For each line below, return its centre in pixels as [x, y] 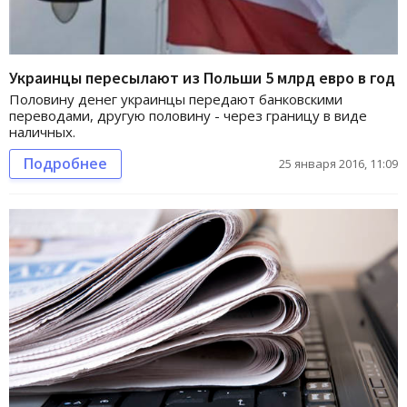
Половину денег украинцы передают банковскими [176, 99]
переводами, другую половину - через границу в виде [188, 115]
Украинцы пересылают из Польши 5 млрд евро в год [202, 78]
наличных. [42, 132]
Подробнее [65, 164]
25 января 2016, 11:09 [338, 164]
